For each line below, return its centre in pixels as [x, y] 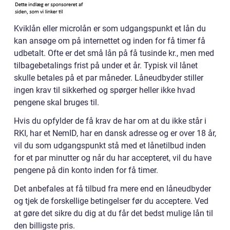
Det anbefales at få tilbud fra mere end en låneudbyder [112, 188]
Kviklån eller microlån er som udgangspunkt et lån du [110, 28]
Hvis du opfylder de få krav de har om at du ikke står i [110, 121]
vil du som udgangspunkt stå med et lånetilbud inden [110, 145]
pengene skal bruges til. [56, 102]
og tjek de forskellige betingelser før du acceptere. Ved [111, 201]
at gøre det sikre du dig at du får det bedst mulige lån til [113, 213]
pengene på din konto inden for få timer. [86, 170]
